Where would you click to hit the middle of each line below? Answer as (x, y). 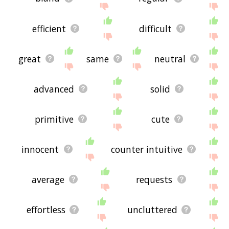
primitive (54, 119)
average (48, 179)
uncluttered (153, 209)
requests (154, 179)
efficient (49, 28)
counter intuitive (146, 149)
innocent (40, 149)
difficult (156, 28)
